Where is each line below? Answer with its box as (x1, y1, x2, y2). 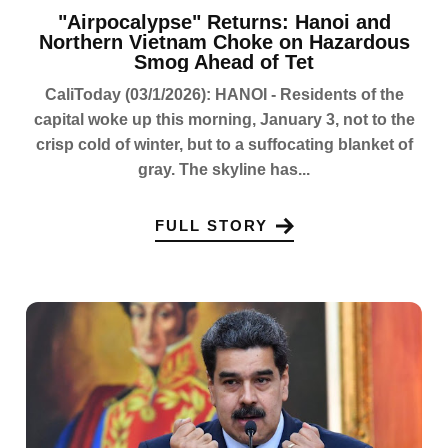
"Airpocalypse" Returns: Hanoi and (57, 10, 391, 33)
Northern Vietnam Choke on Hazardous (38, 30, 410, 53)
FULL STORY (154, 217, 268, 235)
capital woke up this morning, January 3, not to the (33, 110, 415, 128)
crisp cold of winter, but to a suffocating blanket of (35, 135, 413, 153)
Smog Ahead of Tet (134, 50, 314, 73)
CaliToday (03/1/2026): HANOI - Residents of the (44, 85, 404, 103)
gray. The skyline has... (138, 160, 310, 178)
